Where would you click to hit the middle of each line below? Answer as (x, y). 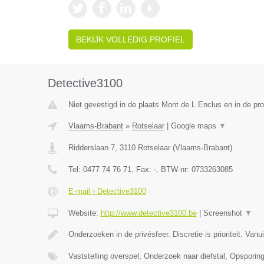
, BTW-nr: (174, 169)
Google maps (194, 126)
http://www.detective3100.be (148, 213)
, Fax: (142, 169)
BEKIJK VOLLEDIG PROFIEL (130, 39)
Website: (84, 213)
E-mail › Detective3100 (107, 191)
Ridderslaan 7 (91, 148)
